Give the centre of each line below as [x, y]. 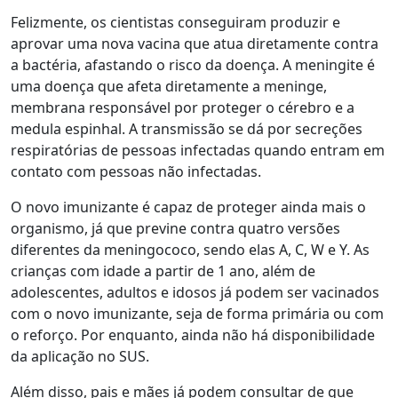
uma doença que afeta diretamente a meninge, [169, 87]
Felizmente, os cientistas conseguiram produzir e [175, 23]
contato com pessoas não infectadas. [138, 172]
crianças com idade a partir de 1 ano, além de [163, 271]
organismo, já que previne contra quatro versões [175, 229]
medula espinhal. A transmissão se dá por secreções [187, 129]
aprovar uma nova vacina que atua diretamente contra [195, 44]
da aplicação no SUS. [80, 357]
